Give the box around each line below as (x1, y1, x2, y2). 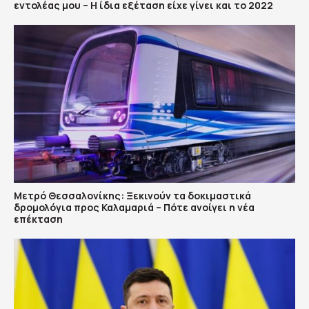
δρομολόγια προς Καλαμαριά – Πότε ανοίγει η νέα (14, 201, 255, 215)
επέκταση (14, 212, 63, 226)
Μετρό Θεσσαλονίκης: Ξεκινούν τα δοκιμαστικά (14, 189, 251, 203)
